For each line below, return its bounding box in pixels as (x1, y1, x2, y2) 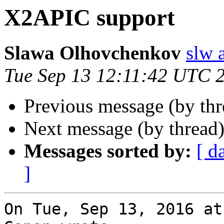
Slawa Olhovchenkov (4, 42, 181, 64)
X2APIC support (4, 4, 175, 30)
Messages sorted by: (24, 140, 191, 162)
